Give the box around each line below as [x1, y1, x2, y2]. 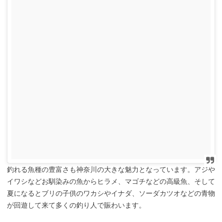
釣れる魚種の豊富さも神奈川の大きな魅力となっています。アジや [7, 165, 215, 173]
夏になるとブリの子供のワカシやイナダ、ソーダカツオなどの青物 [7, 189, 215, 197]
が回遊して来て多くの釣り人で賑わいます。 [7, 201, 146, 209]
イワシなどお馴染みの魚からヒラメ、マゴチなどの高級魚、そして [7, 177, 215, 185]
